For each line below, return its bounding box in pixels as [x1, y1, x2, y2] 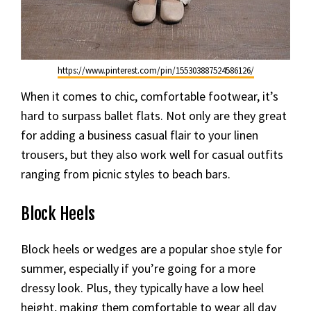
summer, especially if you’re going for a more [21, 260, 255, 276]
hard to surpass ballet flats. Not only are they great [21, 108, 287, 124]
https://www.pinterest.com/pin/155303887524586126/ [57, 65, 254, 76]
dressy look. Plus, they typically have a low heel [21, 280, 264, 296]
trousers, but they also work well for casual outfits [21, 146, 283, 162]
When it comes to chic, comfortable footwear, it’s [21, 88, 278, 104]
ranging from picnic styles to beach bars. [21, 166, 230, 182]
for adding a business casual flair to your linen [21, 127, 258, 143]
